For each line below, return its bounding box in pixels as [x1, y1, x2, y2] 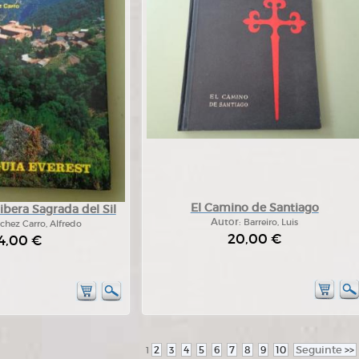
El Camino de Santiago [190, 200, 319, 215]
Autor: [211, 216, 244, 228]
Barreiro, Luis [244, 216, 299, 228]
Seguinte [296, 344, 345, 356]
